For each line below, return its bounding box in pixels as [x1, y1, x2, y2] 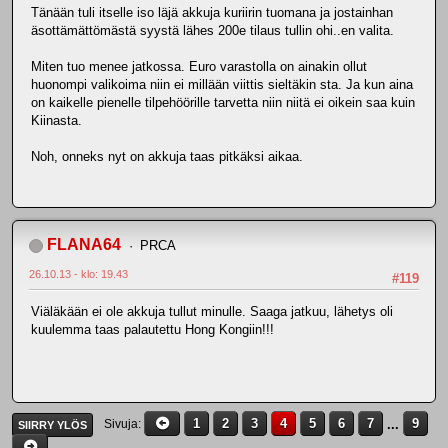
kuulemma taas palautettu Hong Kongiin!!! [31, 322, 274, 338]
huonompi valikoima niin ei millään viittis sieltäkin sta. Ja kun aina [31, 76, 413, 92]
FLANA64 [47, 235, 121, 253]
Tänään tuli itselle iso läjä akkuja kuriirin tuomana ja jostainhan [31, 4, 393, 20]
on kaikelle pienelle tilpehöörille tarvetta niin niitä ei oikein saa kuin [31, 94, 415, 110]
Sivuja [104, 417, 138, 432]
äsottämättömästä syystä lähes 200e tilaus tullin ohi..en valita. [31, 22, 394, 38]
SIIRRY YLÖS [18, 418, 87, 431]
